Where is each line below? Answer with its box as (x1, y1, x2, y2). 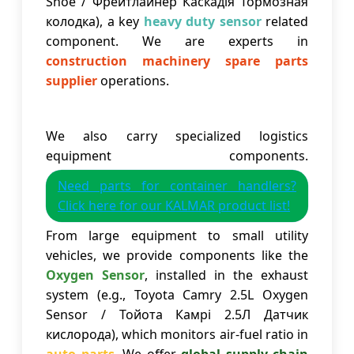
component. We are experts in (46, 32, 308, 51)
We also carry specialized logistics (46, 127, 308, 145)
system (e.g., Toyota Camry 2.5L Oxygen (46, 286, 308, 304)
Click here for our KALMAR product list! (58, 197, 290, 215)
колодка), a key (46, 13, 144, 31)
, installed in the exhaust (145, 266, 308, 284)
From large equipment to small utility (46, 227, 308, 245)
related (261, 13, 308, 31)
